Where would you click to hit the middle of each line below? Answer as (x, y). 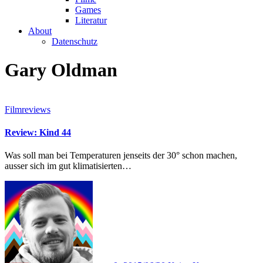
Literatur (91, 20)
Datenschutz (75, 41)
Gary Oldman (61, 70)
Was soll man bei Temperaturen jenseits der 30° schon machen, (9, 156)
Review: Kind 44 (38, 133)
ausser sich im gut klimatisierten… (68, 166)
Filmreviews (28, 109)
